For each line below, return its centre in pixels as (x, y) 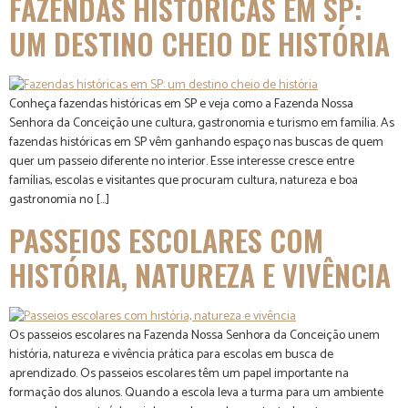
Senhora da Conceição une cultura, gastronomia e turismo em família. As (202, 124)
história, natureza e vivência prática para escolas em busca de (171, 354)
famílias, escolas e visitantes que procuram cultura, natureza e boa (184, 181)
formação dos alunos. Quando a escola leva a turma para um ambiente (196, 393)
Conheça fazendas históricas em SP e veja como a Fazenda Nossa (181, 105)
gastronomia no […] (59, 200)
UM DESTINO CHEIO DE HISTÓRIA (199, 44)
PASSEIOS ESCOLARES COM (166, 240)
